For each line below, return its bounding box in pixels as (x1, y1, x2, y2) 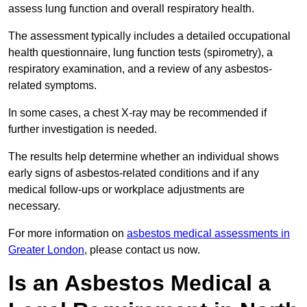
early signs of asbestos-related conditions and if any (8, 167, 259, 180)
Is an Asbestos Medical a (8, 271, 271, 296)
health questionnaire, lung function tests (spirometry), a (8, 47, 273, 59)
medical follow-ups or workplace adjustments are (8, 184, 245, 196)
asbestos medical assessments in (127, 228, 290, 240)
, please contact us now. (84, 244, 200, 256)
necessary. (8, 200, 60, 212)
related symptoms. (8, 79, 97, 92)
